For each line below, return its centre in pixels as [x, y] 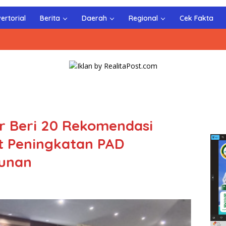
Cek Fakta [196, 18]
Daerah [94, 18]
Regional [143, 18]
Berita [50, 18]
